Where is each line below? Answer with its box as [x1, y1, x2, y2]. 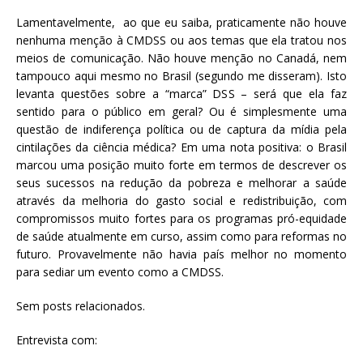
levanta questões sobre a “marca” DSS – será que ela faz [16, 85, 347, 101]
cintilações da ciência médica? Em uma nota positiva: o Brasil [16, 139, 347, 155]
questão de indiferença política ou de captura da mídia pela [16, 121, 347, 137]
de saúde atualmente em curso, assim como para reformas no [16, 228, 347, 244]
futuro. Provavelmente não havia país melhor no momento [16, 246, 347, 262]
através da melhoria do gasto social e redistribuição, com [16, 192, 347, 208]
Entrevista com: [16, 331, 97, 348]
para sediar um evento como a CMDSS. [16, 263, 224, 280]
